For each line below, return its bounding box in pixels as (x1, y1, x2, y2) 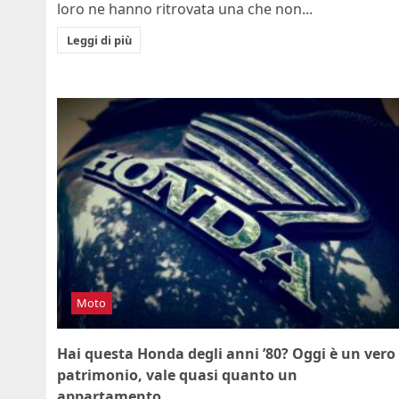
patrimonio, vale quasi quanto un (57, 365, 297, 386)
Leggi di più (66, 31, 132, 48)
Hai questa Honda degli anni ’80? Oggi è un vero (57, 344, 395, 364)
